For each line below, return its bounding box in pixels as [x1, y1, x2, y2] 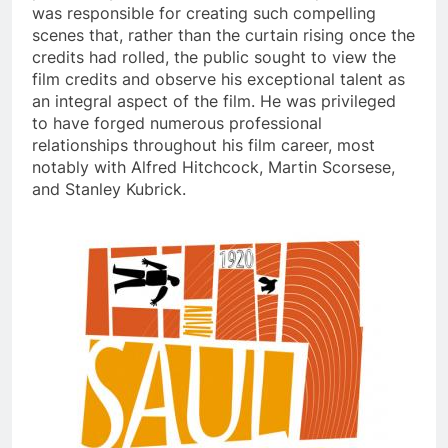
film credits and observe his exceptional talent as [32, 68, 405, 89]
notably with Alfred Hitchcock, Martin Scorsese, [32, 156, 395, 177]
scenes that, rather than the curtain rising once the [32, 24, 415, 45]
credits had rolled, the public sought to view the [32, 46, 396, 67]
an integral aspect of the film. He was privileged [32, 90, 396, 111]
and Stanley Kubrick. [32, 178, 186, 199]
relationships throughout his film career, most [32, 134, 375, 155]
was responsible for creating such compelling [32, 2, 376, 23]
